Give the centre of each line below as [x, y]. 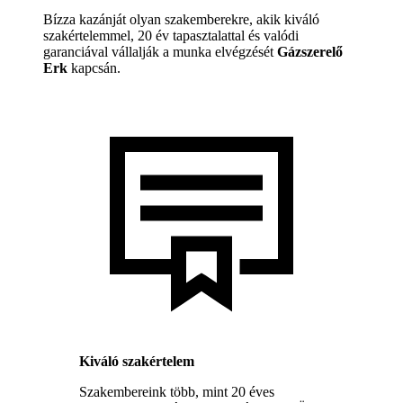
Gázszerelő [310, 51]
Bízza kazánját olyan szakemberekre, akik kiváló [181, 19]
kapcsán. [94, 67]
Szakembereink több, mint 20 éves [177, 391]
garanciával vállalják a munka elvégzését [160, 51]
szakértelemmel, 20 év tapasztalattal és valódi [171, 35]
